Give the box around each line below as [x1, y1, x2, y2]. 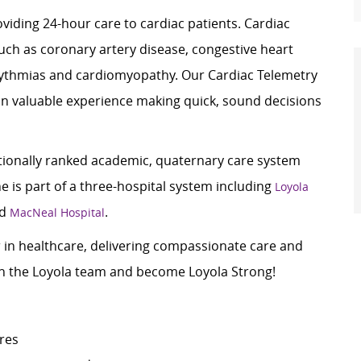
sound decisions [222, 92, 322, 110]
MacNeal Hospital [10, 205, 105, 221]
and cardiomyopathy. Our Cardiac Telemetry [46, 66, 317, 85]
